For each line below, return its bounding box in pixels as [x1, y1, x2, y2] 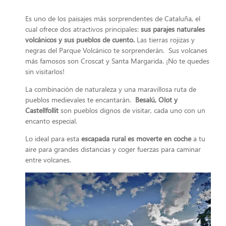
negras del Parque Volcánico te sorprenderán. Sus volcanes [25, 45, 207, 55]
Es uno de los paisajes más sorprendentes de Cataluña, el [25, 13, 200, 23]
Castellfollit [25, 105, 59, 116]
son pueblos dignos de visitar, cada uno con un [59, 105, 205, 116]
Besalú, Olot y [135, 95, 178, 105]
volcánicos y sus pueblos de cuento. [25, 34, 137, 44]
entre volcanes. [25, 155, 71, 165]
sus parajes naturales [141, 24, 205, 34]
